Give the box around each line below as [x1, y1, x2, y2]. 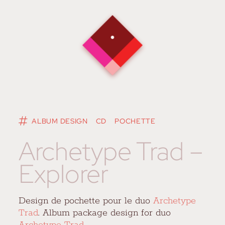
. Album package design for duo [38, 206, 171, 218]
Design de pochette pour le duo [19, 194, 154, 206]
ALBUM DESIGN [32, 116, 88, 126]
